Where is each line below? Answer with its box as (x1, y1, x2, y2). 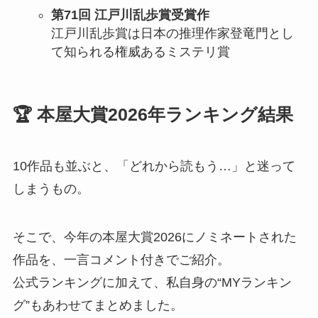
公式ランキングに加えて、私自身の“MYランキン (12, 275, 292, 290)
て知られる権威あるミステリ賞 (50, 44, 230, 59)
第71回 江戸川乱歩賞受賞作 (50, 7, 209, 22)
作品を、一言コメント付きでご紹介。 (12, 253, 230, 268)
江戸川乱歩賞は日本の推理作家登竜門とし (50, 26, 294, 40)
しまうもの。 (12, 182, 89, 197)
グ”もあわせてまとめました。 (12, 298, 183, 313)
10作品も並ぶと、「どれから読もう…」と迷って (12, 159, 295, 174)
